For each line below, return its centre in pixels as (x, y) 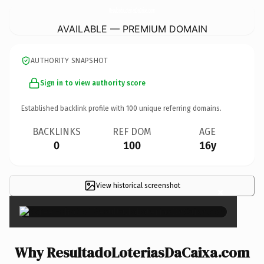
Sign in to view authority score (93, 83)
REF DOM (132, 131)
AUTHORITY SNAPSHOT (70, 60)
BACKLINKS (57, 131)
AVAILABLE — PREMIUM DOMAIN (132, 29)
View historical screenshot (138, 185)
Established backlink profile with (74, 108)
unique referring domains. (179, 108)
